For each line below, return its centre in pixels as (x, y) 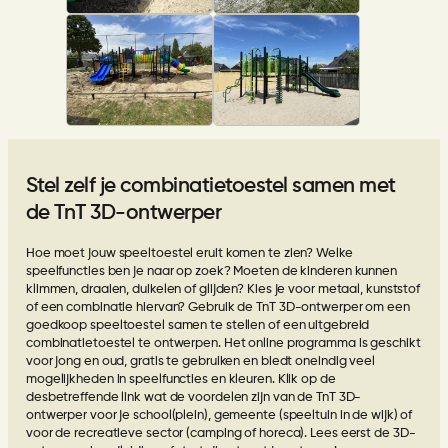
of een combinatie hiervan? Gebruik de (141, 307)
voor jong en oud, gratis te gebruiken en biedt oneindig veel (200, 361)
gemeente (244, 415)
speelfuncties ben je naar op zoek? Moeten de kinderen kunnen (211, 271)
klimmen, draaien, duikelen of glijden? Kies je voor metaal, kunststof (223, 289)
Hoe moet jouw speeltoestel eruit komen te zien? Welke (189, 253)
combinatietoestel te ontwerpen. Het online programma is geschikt (223, 343)
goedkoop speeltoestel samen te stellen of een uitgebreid (197, 325)
